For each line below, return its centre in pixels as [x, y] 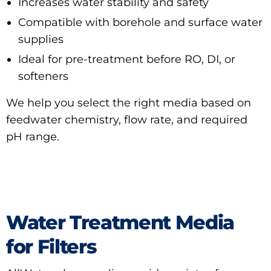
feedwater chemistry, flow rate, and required [127, 119]
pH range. [33, 136]
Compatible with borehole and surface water [140, 22]
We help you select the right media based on [129, 103]
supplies [41, 39]
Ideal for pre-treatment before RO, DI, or [127, 59]
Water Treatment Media [120, 222]
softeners [43, 76]
